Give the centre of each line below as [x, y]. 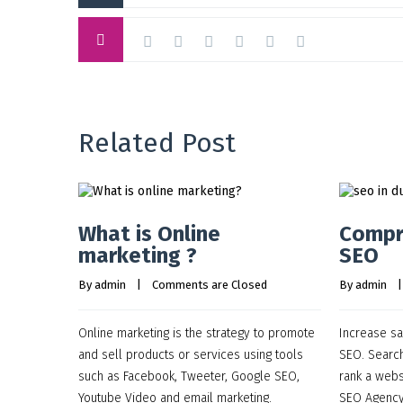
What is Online [149, 234]
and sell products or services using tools [191, 355]
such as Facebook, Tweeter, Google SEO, [189, 376]
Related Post [157, 143]
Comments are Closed [210, 285]
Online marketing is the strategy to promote [197, 333]
